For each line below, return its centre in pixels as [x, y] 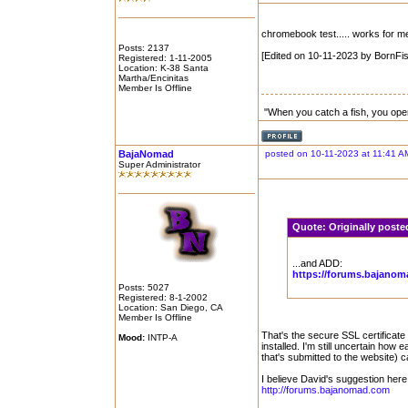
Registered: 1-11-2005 [165, 58]
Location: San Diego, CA [171, 307]
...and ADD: [318, 263]
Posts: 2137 [144, 48]
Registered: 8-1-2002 [163, 297]
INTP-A [161, 337]
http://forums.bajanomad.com [326, 390]
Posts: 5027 [144, 287]
